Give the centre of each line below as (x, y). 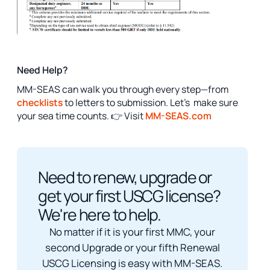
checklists (40, 102)
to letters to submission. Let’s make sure (150, 102)
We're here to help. (99, 215)
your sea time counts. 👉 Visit (80, 115)
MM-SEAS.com (178, 115)
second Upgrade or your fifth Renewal (132, 248)
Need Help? (42, 70)
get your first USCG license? (129, 196)
